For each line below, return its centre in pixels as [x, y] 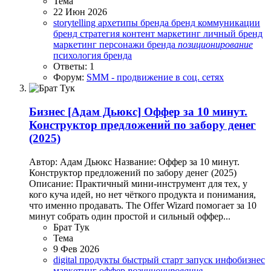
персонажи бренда [139, 45]
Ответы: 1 [74, 67]
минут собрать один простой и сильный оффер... [130, 216]
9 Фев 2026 [76, 249]
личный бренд [233, 34]
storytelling [76, 23]
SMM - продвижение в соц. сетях [155, 77]
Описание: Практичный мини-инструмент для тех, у [138, 183]
